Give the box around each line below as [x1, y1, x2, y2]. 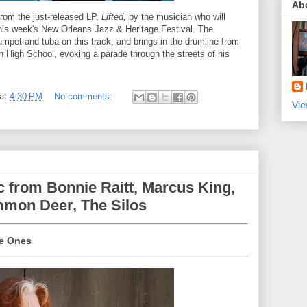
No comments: [54, 90, 115, 101]
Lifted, [101, 11, 126, 22]
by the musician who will [126, 11, 225, 22]
